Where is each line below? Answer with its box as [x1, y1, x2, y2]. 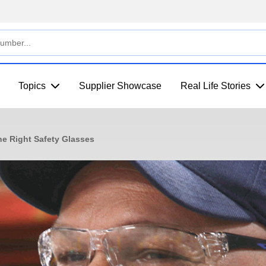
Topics [18, 81, 46, 91]
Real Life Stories [180, 81, 251, 91]
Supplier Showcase [79, 81, 161, 91]
